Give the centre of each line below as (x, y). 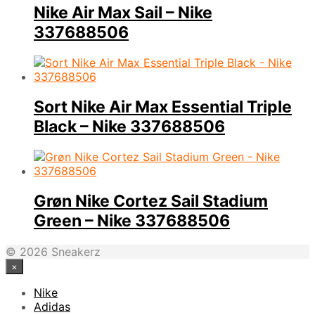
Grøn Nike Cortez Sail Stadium (151, 201)
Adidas (52, 306)
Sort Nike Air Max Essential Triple (163, 107)
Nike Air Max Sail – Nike (123, 12)
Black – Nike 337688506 (129, 127)
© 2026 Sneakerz (53, 251)
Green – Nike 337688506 (132, 221)
